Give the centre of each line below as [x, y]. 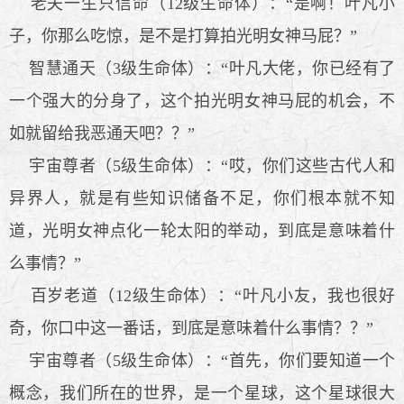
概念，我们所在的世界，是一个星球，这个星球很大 [202, 393]
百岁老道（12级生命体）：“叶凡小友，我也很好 [202, 295]
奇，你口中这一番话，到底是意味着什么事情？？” [191, 328]
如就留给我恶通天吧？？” [102, 133]
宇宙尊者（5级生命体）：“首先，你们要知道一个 [202, 360]
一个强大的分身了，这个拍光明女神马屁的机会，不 [202, 101]
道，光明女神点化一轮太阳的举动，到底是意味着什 [202, 230]
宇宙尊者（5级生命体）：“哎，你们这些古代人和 [202, 165]
